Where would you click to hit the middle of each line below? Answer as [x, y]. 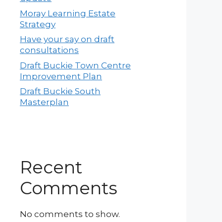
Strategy [38, 24]
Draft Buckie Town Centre [75, 65]
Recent [51, 167]
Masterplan [44, 102]
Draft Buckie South [60, 91]
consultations [49, 50]
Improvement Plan [61, 76]
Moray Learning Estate [68, 13]
